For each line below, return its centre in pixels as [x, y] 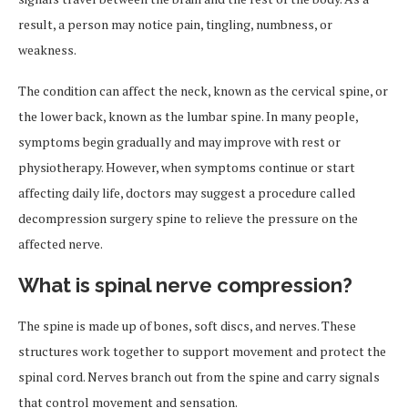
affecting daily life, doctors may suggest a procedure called [187, 193]
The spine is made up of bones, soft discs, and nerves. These [187, 326]
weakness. [47, 50]
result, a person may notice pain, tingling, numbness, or [175, 24]
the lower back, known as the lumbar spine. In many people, [188, 116]
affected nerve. [61, 244]
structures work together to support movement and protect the [202, 351]
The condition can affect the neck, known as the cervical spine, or [203, 91]
